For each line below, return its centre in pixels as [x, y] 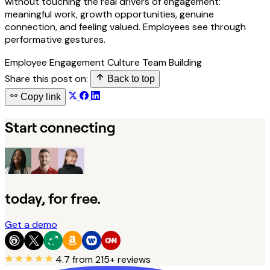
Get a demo [31, 225]
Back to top [130, 78]
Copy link [39, 96]
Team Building [172, 62]
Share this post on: [46, 78]
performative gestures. [55, 39]
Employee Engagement [56, 62]
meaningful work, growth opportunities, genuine [109, 14]
